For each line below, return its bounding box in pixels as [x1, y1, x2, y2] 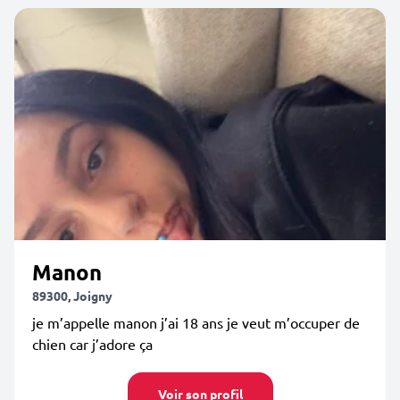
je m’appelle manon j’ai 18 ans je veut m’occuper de [32, 313, 360, 331]
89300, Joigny [32, 287, 112, 304]
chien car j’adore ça [32, 335, 153, 353]
